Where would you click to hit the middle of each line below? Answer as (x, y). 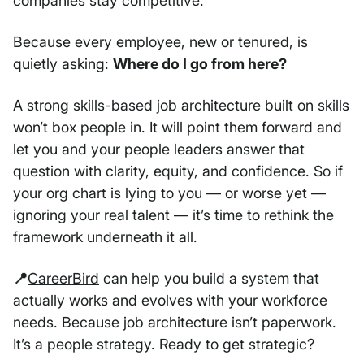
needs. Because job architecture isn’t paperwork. (175, 323)
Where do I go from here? (200, 64)
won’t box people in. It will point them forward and (178, 128)
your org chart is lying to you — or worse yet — (169, 193)
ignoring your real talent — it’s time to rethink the (173, 215)
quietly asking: (63, 64)
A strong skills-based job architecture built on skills (181, 106)
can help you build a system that (209, 279)
